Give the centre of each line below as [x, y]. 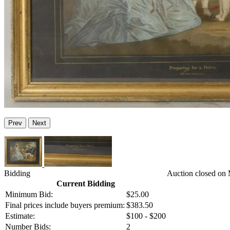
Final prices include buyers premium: [65, 205]
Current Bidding [85, 184]
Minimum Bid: [29, 195]
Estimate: [20, 216]
